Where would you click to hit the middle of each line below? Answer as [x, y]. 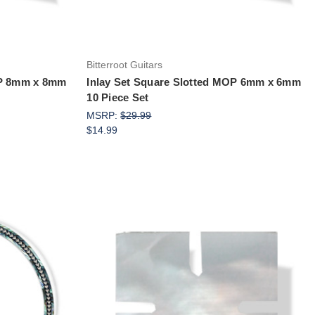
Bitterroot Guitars [125, 64]
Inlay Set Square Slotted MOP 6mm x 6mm [194, 82]
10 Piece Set [118, 97]
